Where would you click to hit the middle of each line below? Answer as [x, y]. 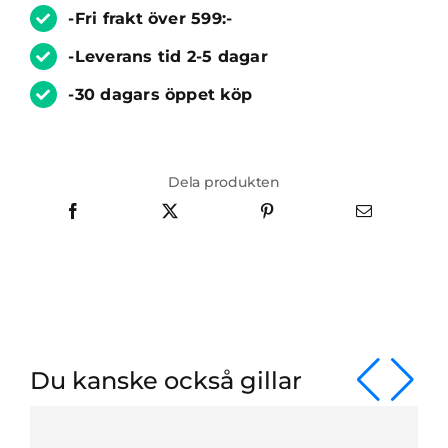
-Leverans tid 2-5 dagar [168, 57]
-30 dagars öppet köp [160, 95]
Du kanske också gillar [165, 380]
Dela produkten [224, 181]
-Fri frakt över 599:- [150, 18]
